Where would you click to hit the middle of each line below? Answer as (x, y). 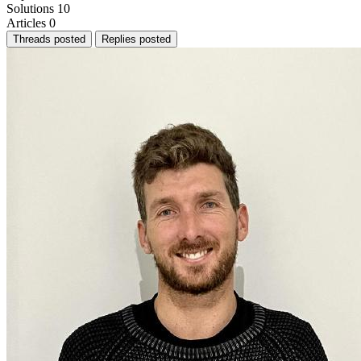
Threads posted (49, 39)
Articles (26, 23)
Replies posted (136, 39)
